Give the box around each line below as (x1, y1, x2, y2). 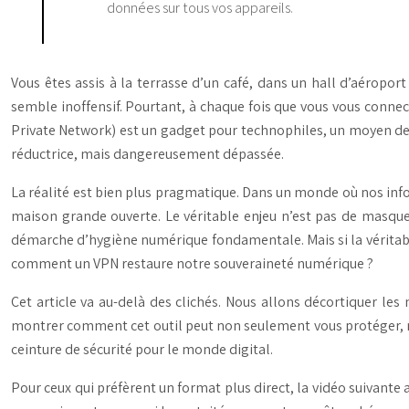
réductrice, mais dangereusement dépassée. (11, 143, 284, 163)
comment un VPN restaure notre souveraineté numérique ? (11, 253, 373, 273)
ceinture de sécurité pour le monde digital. (11, 339, 273, 359)
